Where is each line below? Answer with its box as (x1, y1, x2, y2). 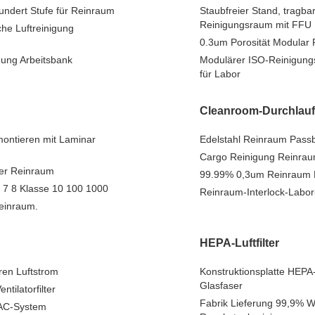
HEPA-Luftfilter (200, 237, 279, 249)
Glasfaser (200, 280, 243, 291)
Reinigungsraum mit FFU (200, 19, 311, 30)
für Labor (200, 68, 240, 79)
